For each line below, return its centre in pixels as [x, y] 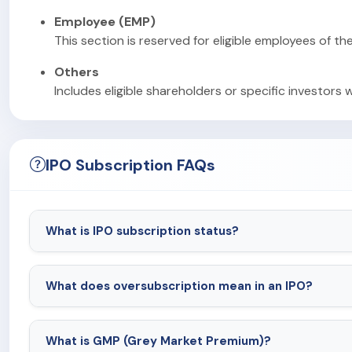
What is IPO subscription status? [142, 231]
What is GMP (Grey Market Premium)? [158, 341]
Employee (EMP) [105, 21]
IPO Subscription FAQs [130, 165]
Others [77, 71]
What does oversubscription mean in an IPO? [179, 286]
